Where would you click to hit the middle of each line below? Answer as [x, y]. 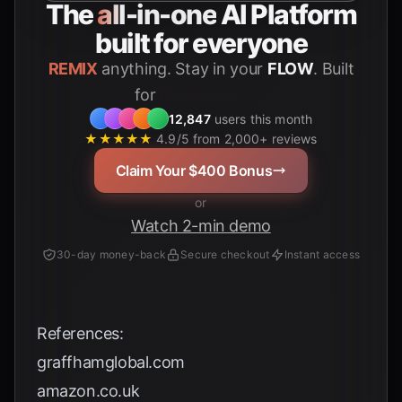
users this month [262, 118]
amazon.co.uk [88, 391]
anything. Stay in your [182, 69]
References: [80, 333]
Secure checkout [225, 254]
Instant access [322, 254]
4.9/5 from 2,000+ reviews [237, 139]
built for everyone [201, 43]
